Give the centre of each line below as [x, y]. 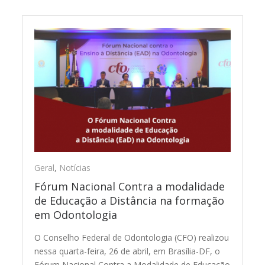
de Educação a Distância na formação [130, 201]
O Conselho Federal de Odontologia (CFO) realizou [132, 238]
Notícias [75, 168]
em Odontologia [76, 215]
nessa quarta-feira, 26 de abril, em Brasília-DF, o [127, 251]
